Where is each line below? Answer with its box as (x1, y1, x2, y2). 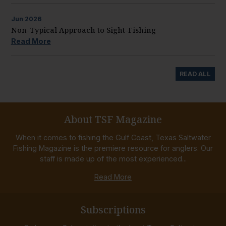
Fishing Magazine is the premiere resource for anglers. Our (13, 144, 213, 153)
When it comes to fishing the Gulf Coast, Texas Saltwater (15, 133, 211, 142)
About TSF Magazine (64, 112, 162, 126)
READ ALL (180, 70, 211, 78)
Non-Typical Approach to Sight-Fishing (11, 25, 156, 35)
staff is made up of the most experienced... (39, 154, 187, 163)
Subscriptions (80, 202, 146, 216)
